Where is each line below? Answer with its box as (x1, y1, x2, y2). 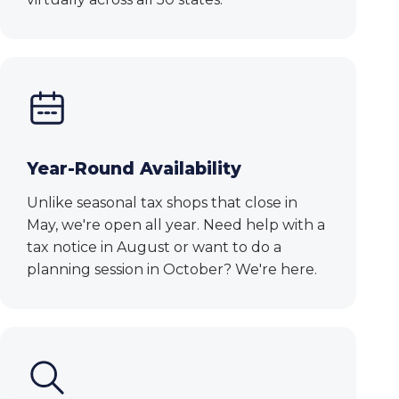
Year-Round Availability (27, 159, 241, 180)
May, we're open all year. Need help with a (27, 216, 325, 234)
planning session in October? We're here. (27, 261, 317, 279)
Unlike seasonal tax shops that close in (27, 194, 297, 212)
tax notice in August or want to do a (27, 239, 281, 256)
